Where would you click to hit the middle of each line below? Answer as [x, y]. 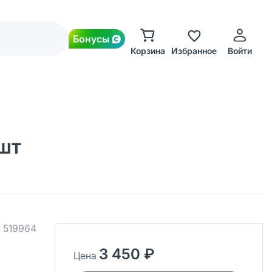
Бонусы [91, 39]
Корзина [148, 51]
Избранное [194, 51]
